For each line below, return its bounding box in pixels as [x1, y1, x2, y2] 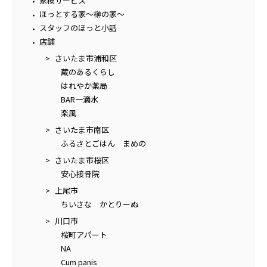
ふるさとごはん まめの [61, 137, 146, 149]
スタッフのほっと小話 [39, 21, 117, 33]
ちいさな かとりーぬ [61, 198, 138, 210]
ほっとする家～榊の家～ [39, 8, 125, 20]
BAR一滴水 [61, 93, 98, 105]
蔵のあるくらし [61, 66, 115, 77]
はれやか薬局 [61, 79, 107, 91]
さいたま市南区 [54, 123, 109, 135]
